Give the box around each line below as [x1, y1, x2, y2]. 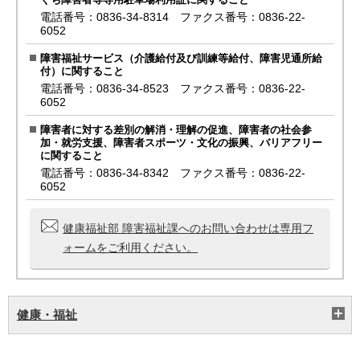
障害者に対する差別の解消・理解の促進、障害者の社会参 [40, 124, 313, 137]
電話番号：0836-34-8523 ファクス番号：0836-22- [40, 83, 306, 96]
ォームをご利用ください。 [63, 241, 198, 254]
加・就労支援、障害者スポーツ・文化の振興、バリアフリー [40, 137, 323, 149]
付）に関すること [40, 65, 125, 78]
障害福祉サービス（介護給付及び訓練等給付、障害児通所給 [40, 52, 323, 65]
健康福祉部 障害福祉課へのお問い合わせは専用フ [63, 222, 314, 235]
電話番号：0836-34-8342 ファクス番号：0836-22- [40, 167, 306, 180]
